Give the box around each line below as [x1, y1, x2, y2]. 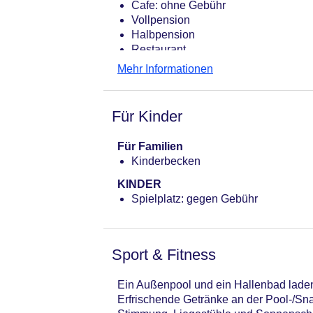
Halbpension [131, 28, 195, 41]
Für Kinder [112, 107, 182, 125]
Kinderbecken [131, 154, 201, 167]
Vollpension [131, 13, 190, 26]
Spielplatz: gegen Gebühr [131, 192, 258, 205]
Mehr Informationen [117, 62, 213, 75]
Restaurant [131, 43, 186, 55]
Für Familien [117, 140, 183, 152]
